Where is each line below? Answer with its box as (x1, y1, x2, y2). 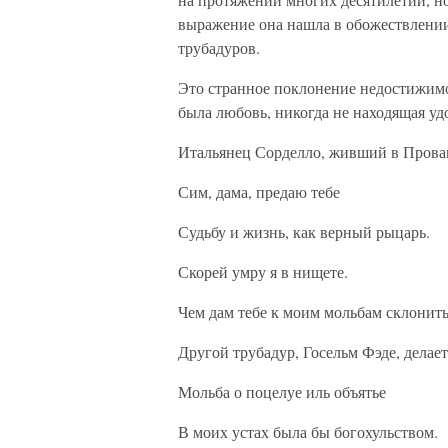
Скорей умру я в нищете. (178, 261, 348, 282)
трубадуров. (178, 37, 260, 58)
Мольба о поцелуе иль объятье (178, 381, 386, 402)
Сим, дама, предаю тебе (178, 181, 340, 202)
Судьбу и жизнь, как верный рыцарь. (178, 221, 430, 242)
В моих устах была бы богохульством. (178, 421, 438, 442)
